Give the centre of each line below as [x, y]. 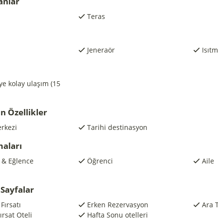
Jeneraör [101, 50]
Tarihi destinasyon [117, 127]
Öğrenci [100, 161]
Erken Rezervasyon [118, 205]
